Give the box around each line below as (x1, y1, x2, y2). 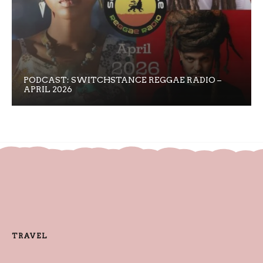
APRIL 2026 (23, 84, 72, 94)
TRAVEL (12, 231, 48, 241)
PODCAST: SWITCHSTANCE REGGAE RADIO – (23, 75, 221, 85)
